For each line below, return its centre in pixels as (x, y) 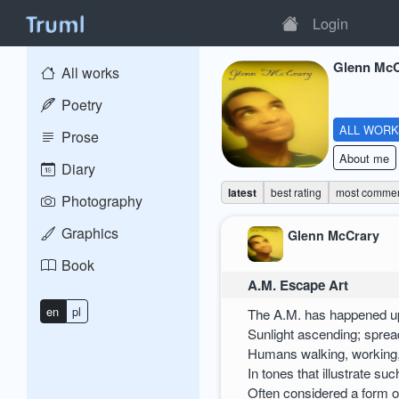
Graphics (88, 233)
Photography (100, 201)
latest (242, 192)
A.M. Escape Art (298, 285)
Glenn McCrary (334, 235)
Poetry (80, 105)
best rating (296, 192)
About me (365, 158)
